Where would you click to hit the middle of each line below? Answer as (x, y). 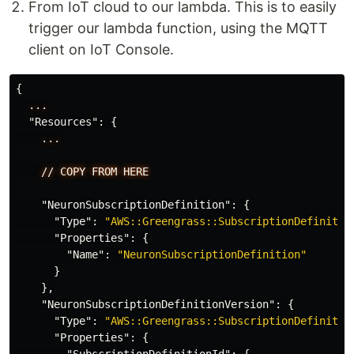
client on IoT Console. (101, 49)
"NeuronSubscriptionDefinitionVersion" (158, 304)
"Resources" (63, 122)
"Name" (85, 254)
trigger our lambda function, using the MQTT (178, 28)
